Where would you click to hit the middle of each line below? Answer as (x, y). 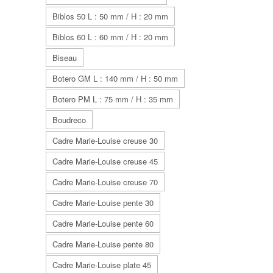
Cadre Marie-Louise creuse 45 (105, 161)
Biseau (65, 58)
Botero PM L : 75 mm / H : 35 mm (113, 99)
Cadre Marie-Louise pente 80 (103, 244)
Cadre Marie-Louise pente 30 (103, 203)
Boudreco (69, 120)
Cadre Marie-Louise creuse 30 (105, 140)
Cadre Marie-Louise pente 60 (103, 223)
